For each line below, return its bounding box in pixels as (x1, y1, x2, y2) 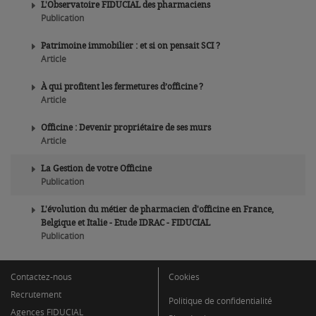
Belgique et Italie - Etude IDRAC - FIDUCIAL (41, 216, 210, 228)
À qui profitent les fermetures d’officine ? (41, 80, 203, 92)
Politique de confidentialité (169, 294, 272, 306)
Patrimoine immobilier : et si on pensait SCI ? (41, 39, 220, 51)
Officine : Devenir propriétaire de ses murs (41, 121, 211, 133)
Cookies (169, 270, 200, 282)
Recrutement (11, 288, 61, 300)
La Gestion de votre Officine (41, 162, 152, 174)
